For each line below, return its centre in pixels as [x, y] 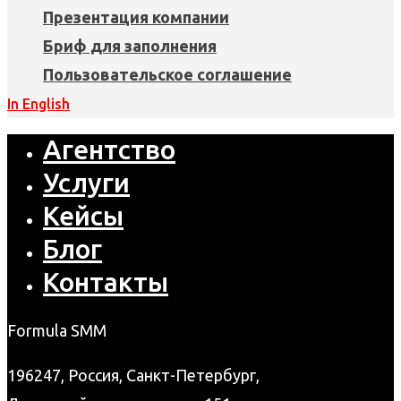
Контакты [106, 282]
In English [38, 104]
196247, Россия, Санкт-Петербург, [133, 375]
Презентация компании [136, 17]
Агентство [109, 150]
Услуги [86, 183]
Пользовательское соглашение [167, 75]
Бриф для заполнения [130, 46]
